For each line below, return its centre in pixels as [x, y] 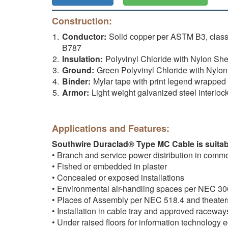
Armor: [76, 92]
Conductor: [84, 36]
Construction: [82, 21]
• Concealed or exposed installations [118, 177]
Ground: [78, 70]
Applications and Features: [111, 128]
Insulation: [82, 59]
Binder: [76, 81]
